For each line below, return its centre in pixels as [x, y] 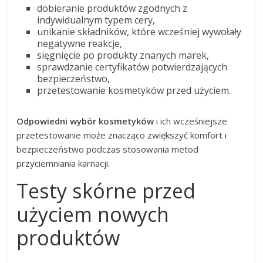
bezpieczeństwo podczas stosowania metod [108, 149]
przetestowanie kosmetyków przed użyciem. [134, 91]
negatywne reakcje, [80, 44]
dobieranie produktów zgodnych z [112, 9]
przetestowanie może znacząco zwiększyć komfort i [122, 135]
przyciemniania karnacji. [63, 163]
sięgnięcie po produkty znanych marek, [123, 55]
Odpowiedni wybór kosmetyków [85, 121]
